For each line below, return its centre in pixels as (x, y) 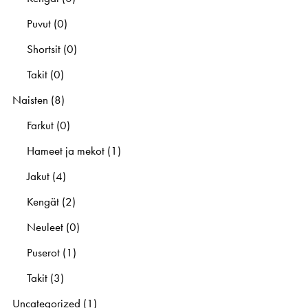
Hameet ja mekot (65, 150)
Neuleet (45, 227)
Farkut (40, 125)
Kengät (43, 201)
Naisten (31, 99)
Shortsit (43, 48)
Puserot (43, 252)
